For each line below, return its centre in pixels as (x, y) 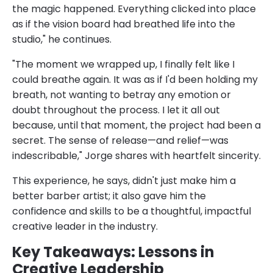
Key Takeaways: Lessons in (113, 252)
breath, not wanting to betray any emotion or (122, 94)
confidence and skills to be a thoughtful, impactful (132, 211)
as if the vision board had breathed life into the (124, 24)
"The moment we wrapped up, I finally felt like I (123, 64)
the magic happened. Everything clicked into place (134, 9)
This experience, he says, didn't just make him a (124, 180)
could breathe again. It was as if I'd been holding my (135, 79)
